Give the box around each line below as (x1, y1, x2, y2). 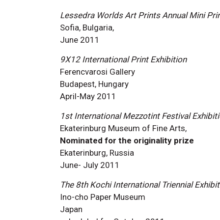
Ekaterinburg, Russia (60, 147, 134, 158)
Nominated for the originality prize (60, 135, 194, 145)
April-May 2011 (60, 91, 116, 101)
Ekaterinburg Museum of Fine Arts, (60, 123, 187, 133)
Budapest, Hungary (60, 79, 129, 89)
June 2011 (60, 34, 100, 45)
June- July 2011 (60, 160, 120, 170)
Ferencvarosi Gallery (60, 66, 135, 77)
